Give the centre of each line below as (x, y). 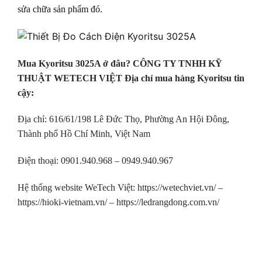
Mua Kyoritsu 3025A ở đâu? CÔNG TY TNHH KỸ (120, 63)
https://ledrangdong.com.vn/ (168, 202)
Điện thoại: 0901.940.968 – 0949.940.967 (95, 161)
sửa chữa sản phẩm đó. (60, 9)
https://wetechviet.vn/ (177, 187)
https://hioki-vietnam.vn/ (62, 202)
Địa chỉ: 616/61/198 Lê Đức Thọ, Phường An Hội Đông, (123, 119)
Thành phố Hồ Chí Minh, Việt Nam (84, 134)
